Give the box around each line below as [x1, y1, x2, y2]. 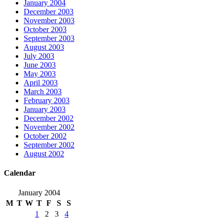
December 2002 [24, 114, 74, 122]
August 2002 [24, 149, 64, 158]
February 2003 [24, 96, 70, 105]
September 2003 [24, 34, 74, 42]
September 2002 [24, 141, 74, 149]
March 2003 [24, 87, 62, 96]
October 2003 [24, 25, 67, 34]
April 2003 [24, 78, 58, 87]
